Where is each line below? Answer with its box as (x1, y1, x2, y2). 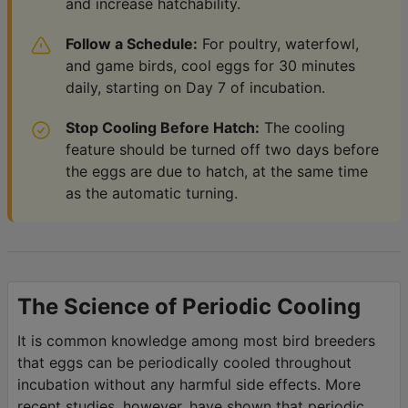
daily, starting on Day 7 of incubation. (66, 77, 325, 97)
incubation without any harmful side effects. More (17, 374, 361, 393)
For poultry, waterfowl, (198, 34, 359, 53)
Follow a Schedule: (66, 34, 198, 53)
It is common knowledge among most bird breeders (17, 331, 375, 350)
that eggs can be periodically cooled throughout (17, 352, 352, 372)
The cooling (260, 117, 345, 137)
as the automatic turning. (66, 183, 238, 202)
